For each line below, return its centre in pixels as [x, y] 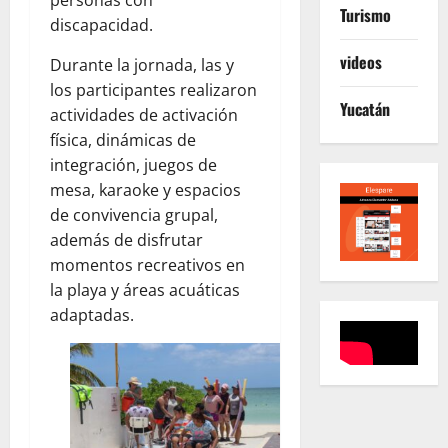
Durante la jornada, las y [142, 64]
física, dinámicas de [123, 139]
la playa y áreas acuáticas [145, 289]
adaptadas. [92, 314]
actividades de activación [144, 114]
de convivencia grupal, [134, 214]
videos [360, 62]
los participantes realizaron [153, 89]
